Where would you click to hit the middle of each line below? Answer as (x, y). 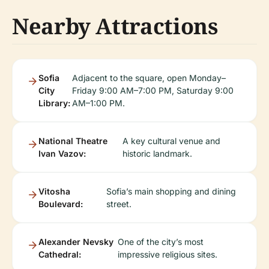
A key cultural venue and (171, 141)
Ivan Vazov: (62, 153)
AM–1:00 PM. (99, 103)
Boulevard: (61, 204)
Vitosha (54, 191)
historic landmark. (157, 153)
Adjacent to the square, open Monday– (149, 78)
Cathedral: (60, 254)
